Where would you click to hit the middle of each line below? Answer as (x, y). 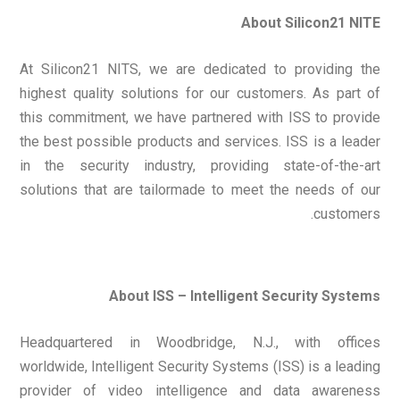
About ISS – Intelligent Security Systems (245, 296)
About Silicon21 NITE (311, 23)
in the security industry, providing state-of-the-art (200, 166)
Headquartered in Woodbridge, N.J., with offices (200, 343)
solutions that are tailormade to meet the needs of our (200, 190)
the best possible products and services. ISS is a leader (200, 142)
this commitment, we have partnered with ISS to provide (200, 118)
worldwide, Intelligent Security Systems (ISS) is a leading (200, 367)
